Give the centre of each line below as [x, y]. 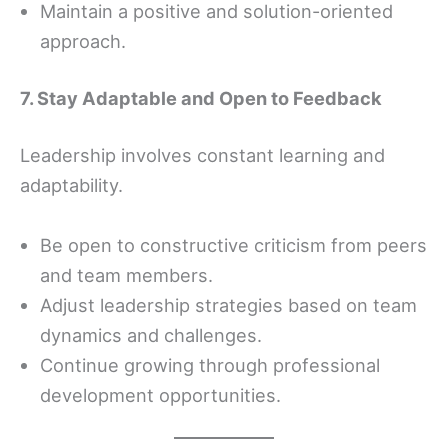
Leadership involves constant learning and [202, 155]
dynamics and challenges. [151, 334]
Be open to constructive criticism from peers [233, 244]
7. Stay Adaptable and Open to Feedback [201, 98]
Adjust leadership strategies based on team [228, 304]
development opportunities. [160, 394]
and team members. [126, 274]
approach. [83, 40]
